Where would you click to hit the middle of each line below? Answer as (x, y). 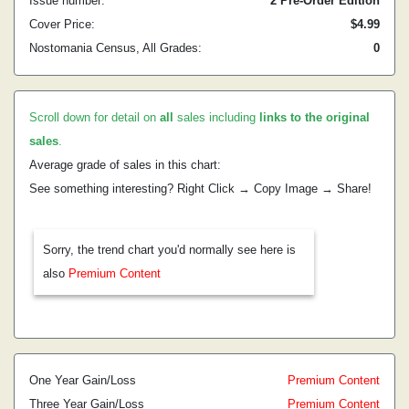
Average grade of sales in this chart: (125, 165)
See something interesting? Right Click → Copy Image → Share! (200, 189)
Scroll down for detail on (94, 117)
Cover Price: (62, 24)
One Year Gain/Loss (83, 380)
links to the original (315, 117)
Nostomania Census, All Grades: (115, 48)
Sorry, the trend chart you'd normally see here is (169, 250)
